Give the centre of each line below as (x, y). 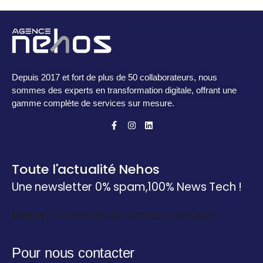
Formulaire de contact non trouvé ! (136, 215)
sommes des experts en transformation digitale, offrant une (124, 90)
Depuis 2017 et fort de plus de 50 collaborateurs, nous (114, 77)
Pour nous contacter (73, 253)
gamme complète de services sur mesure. (93, 103)
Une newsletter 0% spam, (80, 187)
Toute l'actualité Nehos (86, 170)
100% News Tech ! (195, 187)
